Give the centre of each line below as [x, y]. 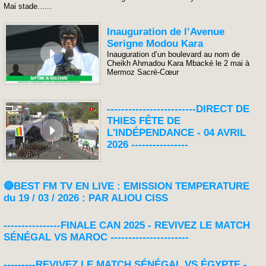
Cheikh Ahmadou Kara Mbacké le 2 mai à [178, 63]
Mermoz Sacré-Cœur [143, 72]
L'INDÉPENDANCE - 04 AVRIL [177, 132]
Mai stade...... [28, 6]
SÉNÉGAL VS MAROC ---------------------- [96, 237]
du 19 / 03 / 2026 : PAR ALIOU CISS [86, 198]
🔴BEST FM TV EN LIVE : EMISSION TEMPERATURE [126, 186]
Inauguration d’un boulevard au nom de [174, 54]
